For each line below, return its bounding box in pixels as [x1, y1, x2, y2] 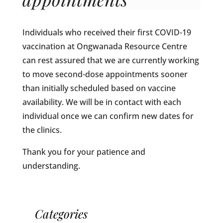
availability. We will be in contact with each [22, 97, 181, 108]
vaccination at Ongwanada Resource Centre [22, 41, 187, 52]
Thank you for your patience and [22, 146, 145, 157]
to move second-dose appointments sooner [22, 69, 188, 80]
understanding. [22, 160, 80, 171]
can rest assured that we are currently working [22, 55, 199, 66]
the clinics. [22, 124, 62, 135]
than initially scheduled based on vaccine [22, 83, 176, 94]
